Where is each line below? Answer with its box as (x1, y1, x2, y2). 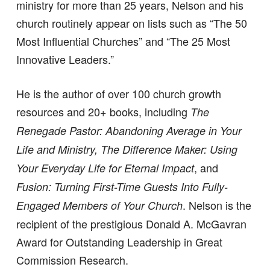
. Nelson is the (182, 197, 251, 213)
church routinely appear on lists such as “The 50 (16, 15, 247, 31)
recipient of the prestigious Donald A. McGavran (16, 216, 246, 232)
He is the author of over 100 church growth (16, 86, 221, 102)
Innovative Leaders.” (16, 51, 114, 67)
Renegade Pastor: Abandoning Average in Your (16, 123, 242, 139)
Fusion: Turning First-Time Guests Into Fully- (16, 179, 228, 195)
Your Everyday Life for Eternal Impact (16, 160, 194, 176)
